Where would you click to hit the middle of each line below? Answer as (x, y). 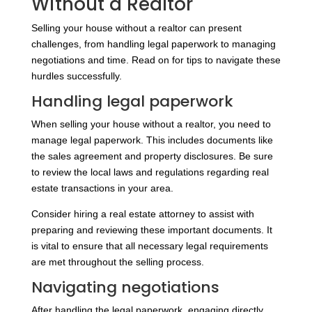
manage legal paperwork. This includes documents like (152, 140)
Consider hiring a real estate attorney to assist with (142, 214)
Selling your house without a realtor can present (136, 28)
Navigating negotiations (125, 288)
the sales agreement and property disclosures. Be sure (152, 156)
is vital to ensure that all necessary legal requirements (149, 246)
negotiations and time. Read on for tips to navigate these (156, 60)
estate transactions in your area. (102, 188)
